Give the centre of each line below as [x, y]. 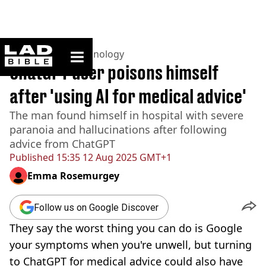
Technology [98, 54]
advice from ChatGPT [62, 144]
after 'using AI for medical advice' [128, 96]
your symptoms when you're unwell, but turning [131, 245]
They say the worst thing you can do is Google [126, 228]
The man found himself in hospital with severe [126, 115]
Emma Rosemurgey [73, 176]
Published [32, 157]
